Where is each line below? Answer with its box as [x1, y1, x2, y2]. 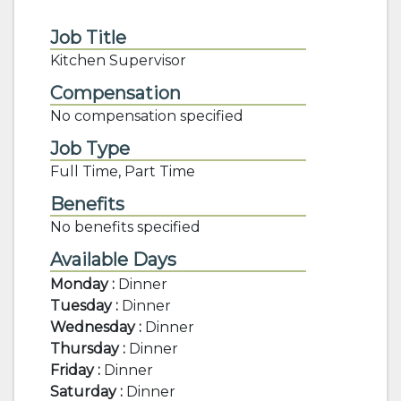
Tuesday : [50, 297, 122, 314]
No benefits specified [50, 218, 200, 235]
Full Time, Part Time [50, 163, 195, 180]
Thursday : [50, 340, 129, 357]
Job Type [50, 138, 130, 159]
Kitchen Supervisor [50, 52, 186, 69]
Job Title [50, 27, 126, 48]
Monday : [50, 276, 118, 293]
